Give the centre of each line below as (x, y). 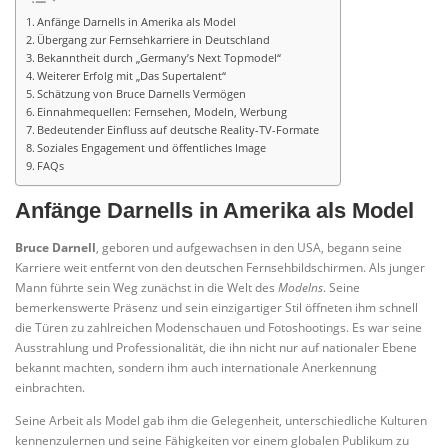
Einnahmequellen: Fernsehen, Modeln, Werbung (162, 112)
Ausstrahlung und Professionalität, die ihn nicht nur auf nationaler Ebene (216, 347)
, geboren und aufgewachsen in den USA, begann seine (249, 247)
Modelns (300, 287)
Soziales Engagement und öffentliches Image (152, 148)
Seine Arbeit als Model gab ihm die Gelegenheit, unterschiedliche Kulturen (221, 420)
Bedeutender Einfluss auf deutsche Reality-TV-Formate (178, 130)
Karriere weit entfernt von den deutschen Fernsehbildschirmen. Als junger (220, 267)
